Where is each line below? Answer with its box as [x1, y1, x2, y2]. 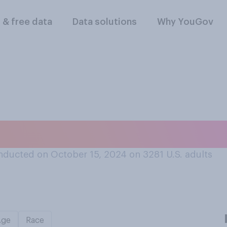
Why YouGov [157, 17, 214, 26]
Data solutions [72, 17, 137, 26]
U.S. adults [166, 150, 212, 159]
